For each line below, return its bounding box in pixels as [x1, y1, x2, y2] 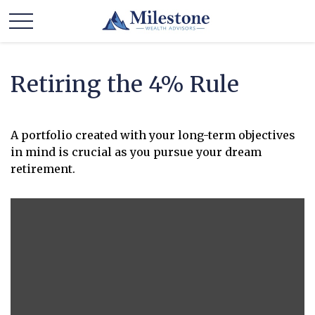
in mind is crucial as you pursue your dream [11, 145, 262, 159]
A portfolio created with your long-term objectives [11, 128, 295, 142]
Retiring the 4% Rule [11, 70, 239, 98]
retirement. [11, 162, 75, 176]
